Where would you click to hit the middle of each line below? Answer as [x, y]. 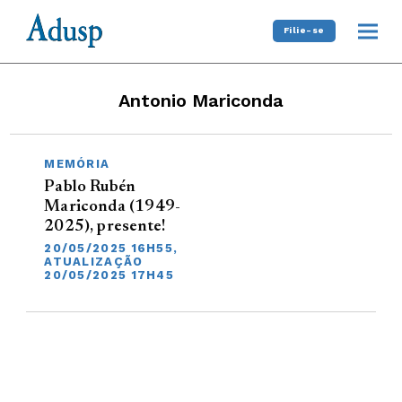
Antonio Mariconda [201, 100]
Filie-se [304, 31]
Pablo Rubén [90, 187]
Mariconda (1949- [113, 207]
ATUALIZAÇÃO [94, 261]
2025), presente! [105, 227]
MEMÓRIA [77, 163]
